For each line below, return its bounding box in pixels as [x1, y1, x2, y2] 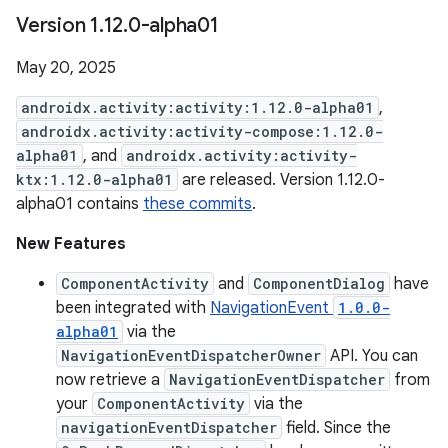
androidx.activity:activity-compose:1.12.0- [21, 122, 383, 141]
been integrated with [56, 298, 210, 318]
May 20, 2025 [16, 58, 116, 78]
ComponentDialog [253, 274, 385, 293]
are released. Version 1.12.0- [178, 170, 385, 190]
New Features [16, 234, 126, 254]
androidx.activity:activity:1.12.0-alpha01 [21, 98, 374, 117]
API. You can [326, 346, 418, 366]
